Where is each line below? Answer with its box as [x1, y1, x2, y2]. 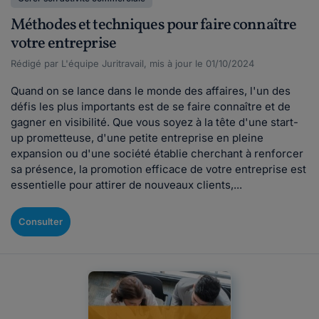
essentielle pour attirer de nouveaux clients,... [11, 178, 242, 192]
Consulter [19, 216, 63, 227]
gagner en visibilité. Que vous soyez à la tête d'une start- [11, 115, 298, 129]
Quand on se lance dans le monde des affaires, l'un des [11, 84, 291, 98]
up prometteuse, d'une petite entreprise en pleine [11, 131, 263, 145]
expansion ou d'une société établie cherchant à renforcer [11, 147, 303, 160]
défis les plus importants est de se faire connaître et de [11, 100, 291, 113]
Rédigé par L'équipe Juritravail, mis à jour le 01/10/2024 [11, 58, 254, 69]
